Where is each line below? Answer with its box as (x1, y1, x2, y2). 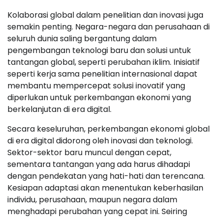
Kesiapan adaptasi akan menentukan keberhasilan (7, 182, 203, 193)
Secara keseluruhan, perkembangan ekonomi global (7, 123, 210, 135)
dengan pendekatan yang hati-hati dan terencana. (7, 170, 205, 182)
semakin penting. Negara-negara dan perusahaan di (7, 21, 210, 32)
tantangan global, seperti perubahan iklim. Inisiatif (7, 56, 200, 68)
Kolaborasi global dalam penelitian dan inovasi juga (7, 9, 203, 21)
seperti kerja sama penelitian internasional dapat (7, 68, 197, 80)
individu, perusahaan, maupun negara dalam (7, 194, 177, 205)
